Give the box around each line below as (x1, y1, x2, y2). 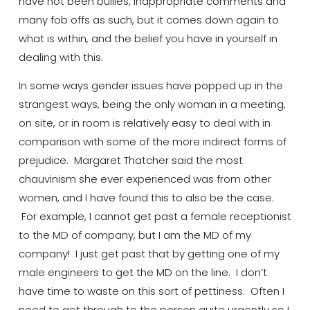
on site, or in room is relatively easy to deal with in (18, 116, 271, 131)
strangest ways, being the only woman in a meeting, (18, 97, 286, 112)
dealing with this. (18, 49, 109, 64)
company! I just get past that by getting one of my (18, 246, 280, 262)
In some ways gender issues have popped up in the (18, 78, 283, 93)
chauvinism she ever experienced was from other (18, 172, 271, 187)
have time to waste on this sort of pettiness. (18, 284, 250, 299)
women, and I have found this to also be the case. (18, 190, 274, 206)
